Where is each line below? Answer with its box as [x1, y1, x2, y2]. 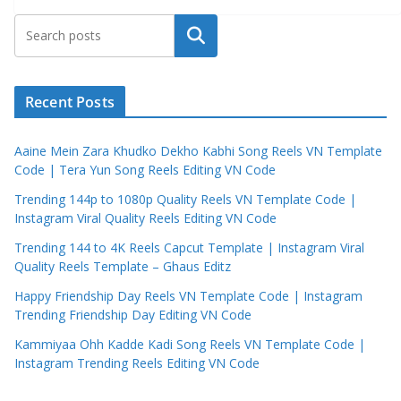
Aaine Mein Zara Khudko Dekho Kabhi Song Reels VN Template [14, 142, 382, 160]
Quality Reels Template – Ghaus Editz [14, 258, 231, 276]
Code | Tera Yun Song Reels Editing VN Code [14, 161, 276, 179]
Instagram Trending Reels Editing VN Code [14, 354, 260, 372]
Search [173, 26, 219, 47]
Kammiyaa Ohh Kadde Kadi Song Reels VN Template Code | [14, 336, 365, 354]
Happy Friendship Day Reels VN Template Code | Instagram [14, 287, 363, 305]
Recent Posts [25, 92, 115, 113]
